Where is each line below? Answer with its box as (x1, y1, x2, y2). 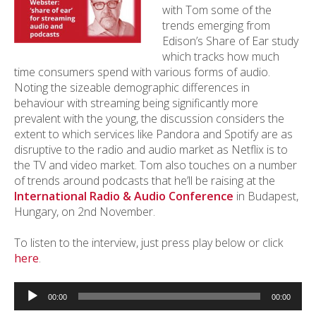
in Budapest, (233, 188, 298, 204)
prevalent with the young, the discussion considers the (14, 111, 284, 126)
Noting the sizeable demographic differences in (14, 80, 250, 95)
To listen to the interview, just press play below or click (14, 235, 283, 251)
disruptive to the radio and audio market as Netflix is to (14, 142, 288, 157)
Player (13, 290, 44, 306)
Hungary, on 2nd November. (14, 204, 155, 219)
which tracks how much (162, 49, 279, 64)
